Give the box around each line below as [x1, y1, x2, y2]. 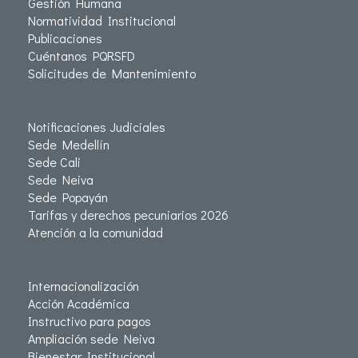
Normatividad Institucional [28, 12, 176, 30]
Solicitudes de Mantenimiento [28, 65, 196, 82]
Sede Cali [28, 153, 81, 171]
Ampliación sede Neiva [28, 330, 155, 348]
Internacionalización [28, 277, 139, 295]
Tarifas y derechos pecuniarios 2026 [28, 206, 229, 224]
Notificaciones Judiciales [28, 118, 165, 136]
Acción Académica [28, 295, 129, 312]
